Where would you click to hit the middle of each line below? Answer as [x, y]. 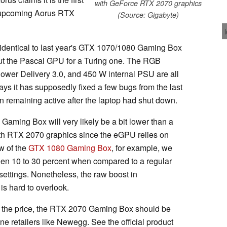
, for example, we [142, 147]
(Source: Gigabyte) [148, 14]
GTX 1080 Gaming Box [70, 147]
